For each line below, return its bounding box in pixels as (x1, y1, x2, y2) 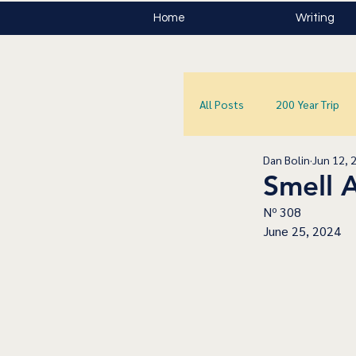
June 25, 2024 (263, 222, 341, 240)
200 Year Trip (276, 96, 339, 111)
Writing (296, 12, 335, 24)
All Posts (199, 96, 244, 111)
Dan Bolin (263, 153, 310, 168)
